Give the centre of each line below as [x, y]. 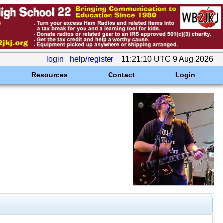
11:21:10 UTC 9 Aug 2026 [167, 59]
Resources [49, 75]
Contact [121, 75]
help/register [92, 59]
